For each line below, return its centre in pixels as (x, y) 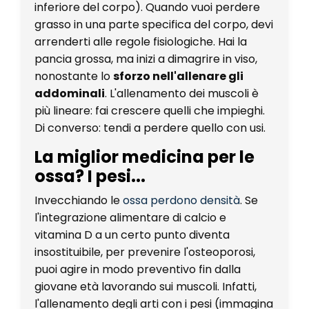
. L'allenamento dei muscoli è (182, 93)
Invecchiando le (77, 200)
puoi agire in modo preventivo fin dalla (138, 269)
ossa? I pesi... (90, 176)
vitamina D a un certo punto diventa (132, 235)
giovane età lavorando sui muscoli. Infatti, (146, 286)
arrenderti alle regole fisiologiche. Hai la (141, 41)
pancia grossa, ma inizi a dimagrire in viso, (146, 59)
